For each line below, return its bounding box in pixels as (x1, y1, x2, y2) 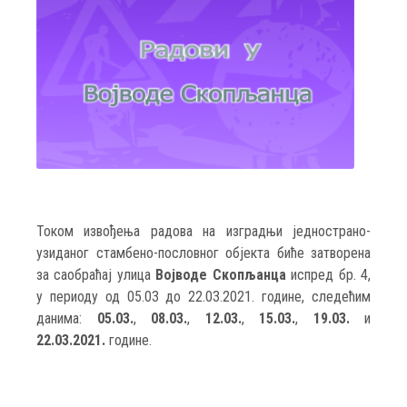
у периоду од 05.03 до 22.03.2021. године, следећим (36, 288, 371, 306)
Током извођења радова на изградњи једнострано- (36, 223, 371, 241)
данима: (36, 310, 97, 328)
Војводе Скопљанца (155, 266, 286, 284)
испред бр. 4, (285, 266, 372, 284)
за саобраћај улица (36, 266, 156, 284)
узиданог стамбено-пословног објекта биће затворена (36, 244, 371, 263)
